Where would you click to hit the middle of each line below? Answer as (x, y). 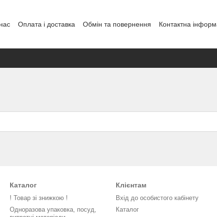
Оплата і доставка (46, 24)
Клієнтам (131, 185)
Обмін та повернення (117, 24)
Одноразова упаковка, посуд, (53, 209)
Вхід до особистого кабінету (157, 198)
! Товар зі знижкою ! (39, 198)
